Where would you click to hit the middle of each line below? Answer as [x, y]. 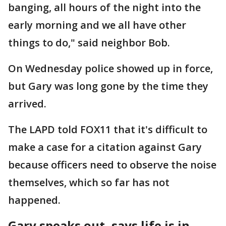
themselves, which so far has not [89, 182]
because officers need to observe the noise [112, 165]
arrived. [29, 104]
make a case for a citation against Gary [105, 147]
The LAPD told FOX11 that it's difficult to [108, 129]
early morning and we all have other [97, 25]
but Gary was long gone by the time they [108, 86]
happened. [36, 200]
